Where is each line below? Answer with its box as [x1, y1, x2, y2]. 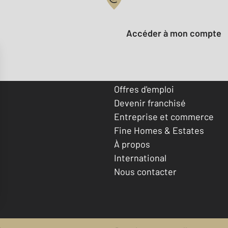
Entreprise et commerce [114, 110, 214, 122]
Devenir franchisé [114, 97, 186, 108]
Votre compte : [114, 6, 175, 17]
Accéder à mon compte [132, 27, 221, 39]
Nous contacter [114, 165, 177, 177]
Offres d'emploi [114, 83, 174, 95]
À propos [114, 138, 150, 150]
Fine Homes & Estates [114, 124, 204, 136]
